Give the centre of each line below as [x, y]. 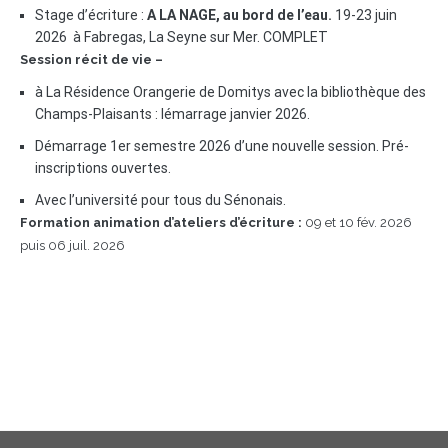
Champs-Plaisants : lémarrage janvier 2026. [172, 114]
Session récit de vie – [91, 59]
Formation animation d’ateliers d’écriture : [162, 222]
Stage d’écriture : [91, 15]
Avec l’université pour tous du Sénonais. [160, 200]
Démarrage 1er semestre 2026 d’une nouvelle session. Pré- [222, 146]
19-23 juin [364, 15]
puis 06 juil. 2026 [72, 245]
